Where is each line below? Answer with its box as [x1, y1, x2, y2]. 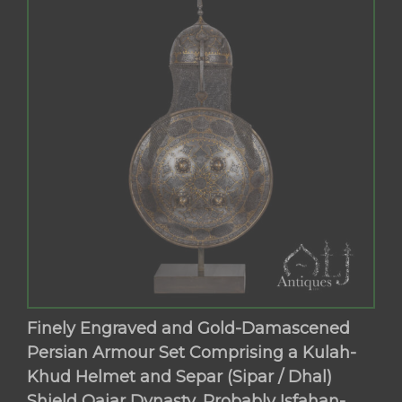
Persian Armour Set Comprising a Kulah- [27, 343, 357, 363]
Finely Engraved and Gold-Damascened [27, 319, 351, 339]
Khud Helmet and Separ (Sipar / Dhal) [27, 367, 333, 388]
